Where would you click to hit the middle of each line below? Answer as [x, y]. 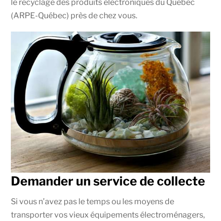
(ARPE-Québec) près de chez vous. [74, 16]
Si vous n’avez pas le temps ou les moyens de [93, 202]
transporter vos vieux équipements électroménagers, [108, 215]
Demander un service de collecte [108, 181]
